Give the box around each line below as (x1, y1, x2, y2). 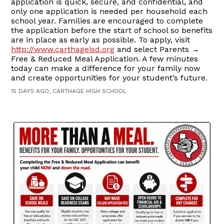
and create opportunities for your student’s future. (11, 72, 208, 82)
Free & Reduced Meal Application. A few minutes (11, 53, 198, 63)
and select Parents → (114, 44, 200, 54)
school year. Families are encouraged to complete (11, 15, 203, 25)
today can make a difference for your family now (11, 63, 200, 73)
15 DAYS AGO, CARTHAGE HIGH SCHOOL (11, 87, 127, 94)
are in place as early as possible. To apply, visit (11, 34, 190, 44)
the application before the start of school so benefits (11, 25, 213, 35)
